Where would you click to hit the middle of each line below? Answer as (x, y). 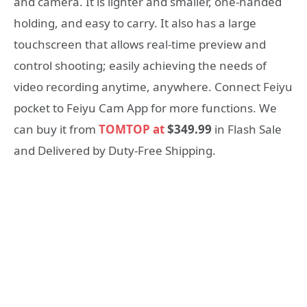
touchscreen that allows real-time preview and (140, 45)
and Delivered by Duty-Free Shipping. (115, 151)
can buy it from (56, 130)
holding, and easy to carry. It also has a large (135, 23)
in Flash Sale (247, 130)
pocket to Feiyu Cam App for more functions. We (145, 108)
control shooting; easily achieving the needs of (140, 66)
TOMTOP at (132, 130)
